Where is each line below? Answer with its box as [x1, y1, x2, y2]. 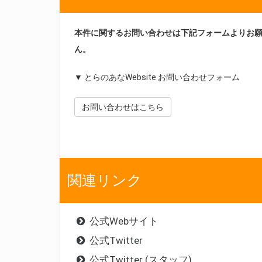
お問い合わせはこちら [82, 102, 164, 112]
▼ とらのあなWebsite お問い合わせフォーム [74, 72, 240, 82]
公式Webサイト [87, 215, 158, 227]
